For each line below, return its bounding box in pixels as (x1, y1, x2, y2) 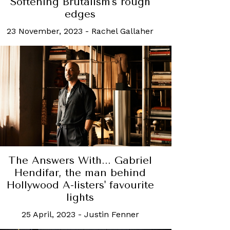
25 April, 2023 (21, 209, 75, 220)
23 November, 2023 (7, 26, 83, 36)
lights (66, 191, 94, 204)
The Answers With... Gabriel (8, 155, 152, 167)
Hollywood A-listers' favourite (6, 179, 154, 191)
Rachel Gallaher (91, 26, 154, 36)
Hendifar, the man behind (14, 167, 146, 179)
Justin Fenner (84, 209, 139, 220)
